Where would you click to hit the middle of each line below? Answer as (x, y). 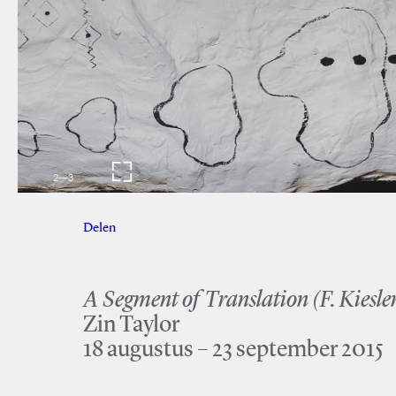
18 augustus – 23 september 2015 (233, 350)
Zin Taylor (131, 325)
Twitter (208, 228)
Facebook (151, 228)
